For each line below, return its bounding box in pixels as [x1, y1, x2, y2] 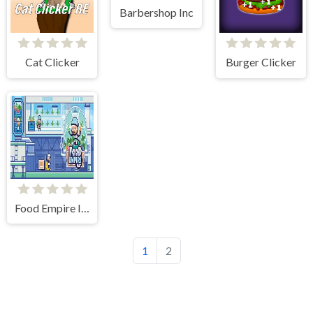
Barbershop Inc [119, 5, 194, 19]
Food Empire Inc [80, 201, 89, 214]
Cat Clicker [24, 55, 80, 69]
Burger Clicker [225, 55, 296, 69]
